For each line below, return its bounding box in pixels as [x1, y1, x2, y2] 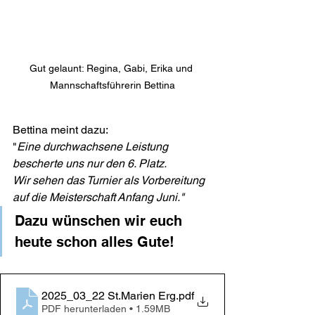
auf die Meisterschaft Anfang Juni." [13, 191, 184, 205]
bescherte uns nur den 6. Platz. [13, 157, 169, 171]
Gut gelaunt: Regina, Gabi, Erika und [30, 63, 195, 75]
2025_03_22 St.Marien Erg [41, 288, 176, 302]
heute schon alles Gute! [15, 233, 174, 251]
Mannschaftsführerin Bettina [50, 79, 175, 91]
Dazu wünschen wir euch [15, 212, 186, 230]
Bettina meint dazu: [13, 123, 108, 137]
